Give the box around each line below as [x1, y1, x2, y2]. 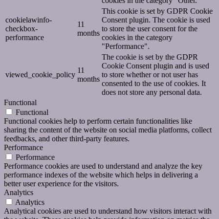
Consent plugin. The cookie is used [102, 16, 210, 24]
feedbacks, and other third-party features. [4, 134, 130, 143]
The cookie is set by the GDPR [102, 53, 198, 62]
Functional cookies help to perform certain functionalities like [4, 117, 192, 126]
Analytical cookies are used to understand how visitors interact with [4, 207, 212, 216]
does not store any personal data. [102, 88, 202, 97]
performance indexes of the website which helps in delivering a [4, 171, 198, 179]
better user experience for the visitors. [4, 179, 119, 188]
